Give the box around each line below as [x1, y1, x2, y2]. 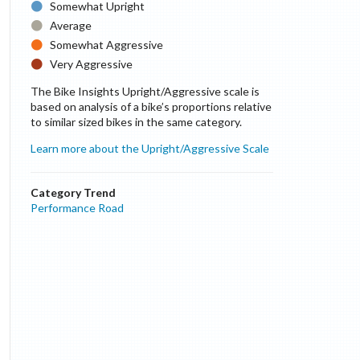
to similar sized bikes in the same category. [30, 115, 242, 129]
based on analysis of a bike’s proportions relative [30, 100, 272, 113]
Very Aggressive [50, 57, 133, 71]
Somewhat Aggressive [50, 38, 164, 51]
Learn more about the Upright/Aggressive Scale [30, 141, 269, 155]
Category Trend [30, 186, 116, 199]
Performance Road [30, 201, 124, 215]
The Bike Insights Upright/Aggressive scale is [30, 84, 260, 98]
